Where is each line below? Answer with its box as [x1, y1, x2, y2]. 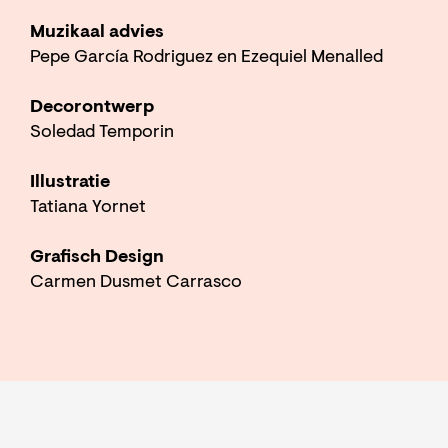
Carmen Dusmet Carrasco [30, 273, 242, 292]
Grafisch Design [30, 248, 168, 267]
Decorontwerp [30, 98, 154, 117]
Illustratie [30, 173, 110, 192]
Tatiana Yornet [30, 198, 146, 217]
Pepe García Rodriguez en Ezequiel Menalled [30, 48, 383, 67]
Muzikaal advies [30, 23, 164, 42]
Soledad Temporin [30, 123, 174, 142]
